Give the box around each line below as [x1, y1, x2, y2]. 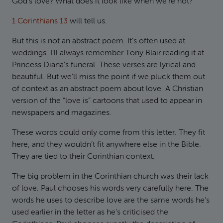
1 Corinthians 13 [12, 17, 68, 25]
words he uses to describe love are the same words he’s [12, 197, 210, 205]
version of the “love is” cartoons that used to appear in [12, 97, 202, 105]
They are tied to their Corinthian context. [12, 153, 155, 161]
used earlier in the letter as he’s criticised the [12, 209, 168, 217]
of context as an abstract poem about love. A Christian [12, 85, 203, 93]
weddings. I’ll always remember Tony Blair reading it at [12, 49, 204, 57]
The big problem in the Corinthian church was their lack [12, 173, 209, 181]
